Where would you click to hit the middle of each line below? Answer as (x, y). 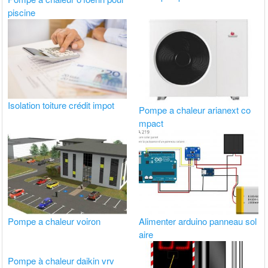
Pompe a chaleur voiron (54, 221)
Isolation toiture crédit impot (61, 105)
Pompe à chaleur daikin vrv (61, 260)
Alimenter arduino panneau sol (198, 221)
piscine (22, 13)
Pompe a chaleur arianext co (195, 110)
